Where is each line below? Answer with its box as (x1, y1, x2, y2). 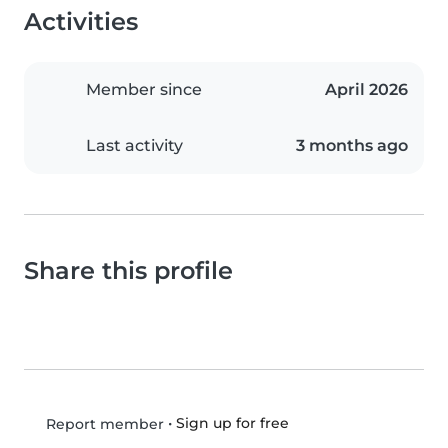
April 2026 (325, 80, 408, 100)
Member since (86, 80, 202, 100)
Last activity (86, 136, 183, 156)
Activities (24, 7, 138, 37)
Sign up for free (175, 414, 289, 433)
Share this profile (24, 256, 233, 286)
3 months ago (296, 136, 408, 156)
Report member (41, 415, 164, 434)
